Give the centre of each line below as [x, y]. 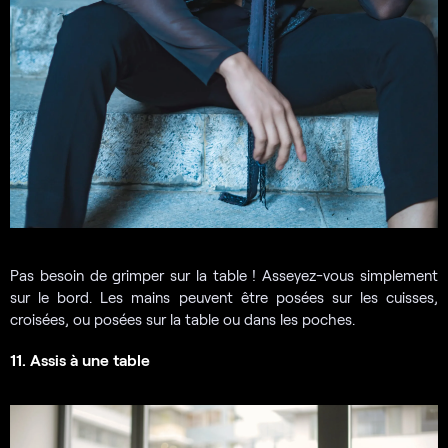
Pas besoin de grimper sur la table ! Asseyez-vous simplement [224, 274]
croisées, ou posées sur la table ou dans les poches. [182, 318]
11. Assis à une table [80, 359]
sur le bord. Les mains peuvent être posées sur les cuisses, [224, 296]
